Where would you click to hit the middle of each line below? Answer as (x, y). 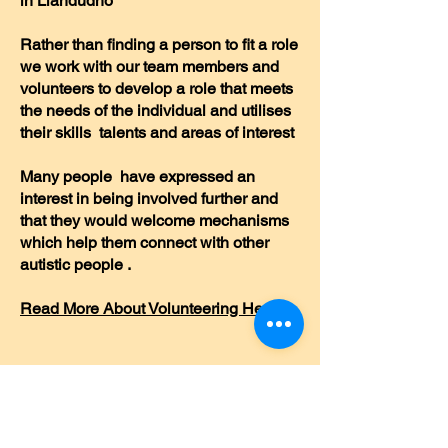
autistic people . (75, 264)
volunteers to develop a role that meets (156, 88)
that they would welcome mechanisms (154, 220)
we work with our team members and (149, 66)
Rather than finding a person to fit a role (159, 44)
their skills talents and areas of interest (157, 132)
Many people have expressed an (137, 176)
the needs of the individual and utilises (155, 110)
